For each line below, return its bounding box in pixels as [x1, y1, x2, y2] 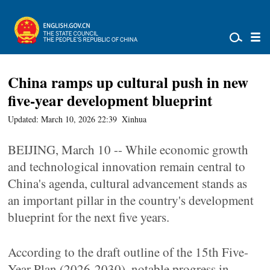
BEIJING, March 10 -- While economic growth [8, 141, 249, 158]
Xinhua [122, 113, 147, 125]
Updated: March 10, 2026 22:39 [8, 113, 118, 125]
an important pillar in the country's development [8, 192, 254, 209]
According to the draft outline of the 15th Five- [8, 243, 249, 260]
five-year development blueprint [8, 89, 213, 111]
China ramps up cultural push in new [8, 71, 249, 93]
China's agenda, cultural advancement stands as [8, 175, 248, 192]
